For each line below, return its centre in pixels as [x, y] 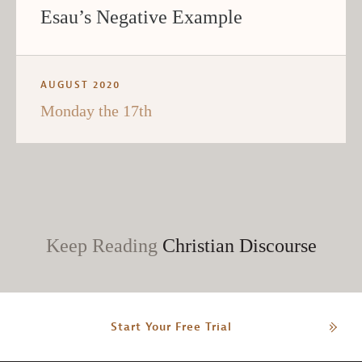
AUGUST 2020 [80, 85]
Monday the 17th [96, 111]
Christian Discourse [239, 246]
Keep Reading [104, 246]
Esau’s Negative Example [141, 17]
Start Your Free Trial [171, 327]
